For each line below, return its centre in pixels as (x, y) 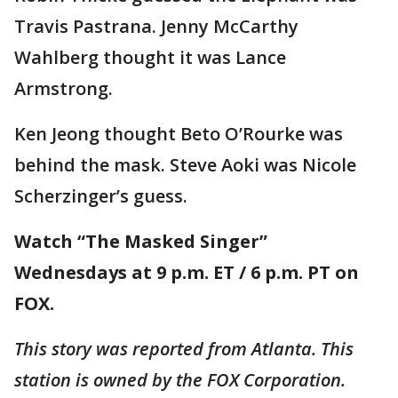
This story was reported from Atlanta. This (184, 349)
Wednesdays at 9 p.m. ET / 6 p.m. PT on (187, 272)
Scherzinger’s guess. (101, 196)
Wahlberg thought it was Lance (150, 57)
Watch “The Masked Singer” (141, 241)
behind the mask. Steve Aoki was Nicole (185, 165)
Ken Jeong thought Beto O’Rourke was (179, 134)
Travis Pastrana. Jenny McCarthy (156, 26)
